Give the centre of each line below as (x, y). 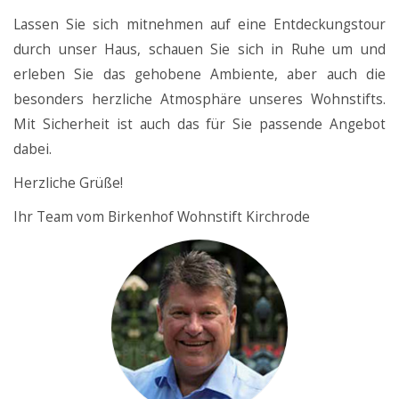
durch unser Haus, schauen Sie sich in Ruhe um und (199, 49)
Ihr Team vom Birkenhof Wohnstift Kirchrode (162, 217)
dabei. (33, 149)
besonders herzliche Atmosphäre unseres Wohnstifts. (199, 99)
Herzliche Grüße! (68, 183)
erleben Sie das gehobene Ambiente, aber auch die (199, 74)
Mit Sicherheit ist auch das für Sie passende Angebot (199, 124)
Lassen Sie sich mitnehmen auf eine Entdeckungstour (199, 24)
